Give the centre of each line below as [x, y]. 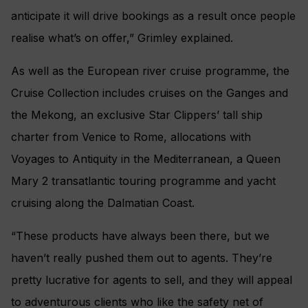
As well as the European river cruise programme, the [150, 70]
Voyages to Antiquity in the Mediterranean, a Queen [146, 158]
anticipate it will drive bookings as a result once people [153, 15]
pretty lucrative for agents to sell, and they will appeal [152, 279]
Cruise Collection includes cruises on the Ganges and [150, 92]
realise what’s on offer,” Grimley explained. [122, 37]
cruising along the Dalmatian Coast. [103, 202]
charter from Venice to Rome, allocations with [131, 136]
